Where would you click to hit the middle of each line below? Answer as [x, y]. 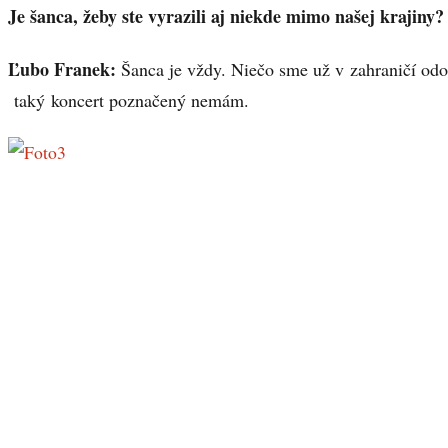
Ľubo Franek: [62, 68]
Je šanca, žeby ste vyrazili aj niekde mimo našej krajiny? [226, 16]
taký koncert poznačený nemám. [128, 99]
